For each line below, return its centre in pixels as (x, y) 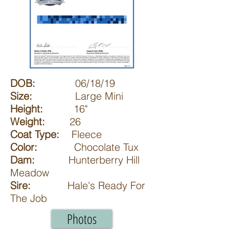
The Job (29, 198)
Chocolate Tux (88, 147)
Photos (82, 219)
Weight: (40, 121)
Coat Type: (35, 134)
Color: (24, 147)
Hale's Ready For (106, 185)
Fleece (82, 134)
